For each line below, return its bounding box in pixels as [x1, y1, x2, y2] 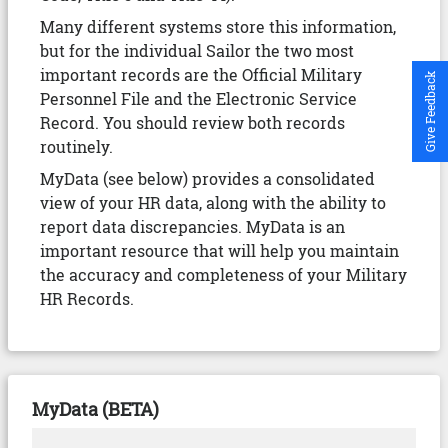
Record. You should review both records [40, 112, 345, 133]
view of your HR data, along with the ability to [40, 192, 386, 213]
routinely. [40, 136, 113, 157]
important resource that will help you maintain [40, 240, 399, 261]
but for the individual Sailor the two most [40, 40, 354, 61]
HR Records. [40, 288, 134, 309]
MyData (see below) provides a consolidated [40, 168, 375, 189]
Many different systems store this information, [40, 16, 396, 37]
